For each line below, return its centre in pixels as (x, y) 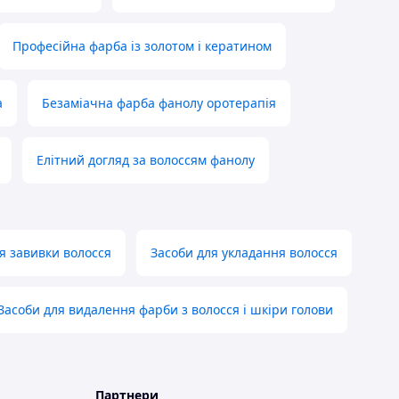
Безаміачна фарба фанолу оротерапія (159, 103)
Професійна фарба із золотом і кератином (142, 46)
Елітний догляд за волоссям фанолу (146, 160)
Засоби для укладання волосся (244, 253)
